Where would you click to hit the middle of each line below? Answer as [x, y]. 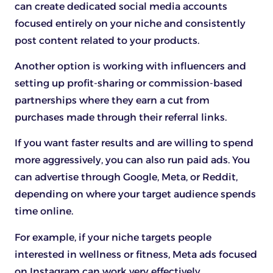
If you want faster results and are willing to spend [134, 143]
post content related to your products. [108, 40]
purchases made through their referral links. [121, 117]
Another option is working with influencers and [130, 66]
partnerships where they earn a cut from [112, 100]
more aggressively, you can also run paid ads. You [132, 160]
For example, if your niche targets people [113, 237]
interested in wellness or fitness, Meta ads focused [136, 254]
